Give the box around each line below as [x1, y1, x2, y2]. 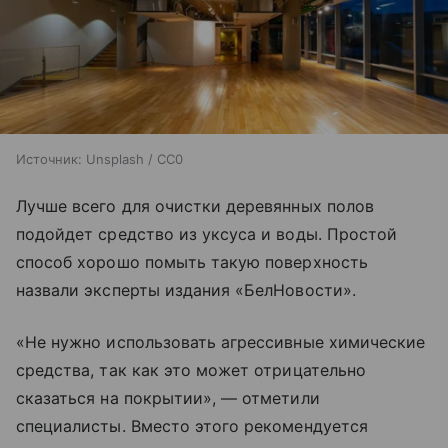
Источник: [16, 151, 82, 168]
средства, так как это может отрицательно [16, 360, 366, 381]
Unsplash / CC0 [86, 151, 183, 168]
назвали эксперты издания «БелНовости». [16, 280, 356, 301]
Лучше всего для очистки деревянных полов [16, 196, 374, 217]
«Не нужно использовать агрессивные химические [16, 332, 426, 353]
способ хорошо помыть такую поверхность [16, 252, 368, 273]
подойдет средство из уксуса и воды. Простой [16, 224, 398, 245]
